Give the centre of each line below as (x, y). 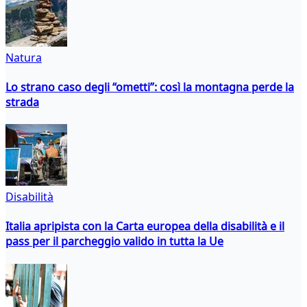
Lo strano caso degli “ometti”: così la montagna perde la (150, 87)
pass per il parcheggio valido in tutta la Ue (114, 242)
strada (22, 102)
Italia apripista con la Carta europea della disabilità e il (145, 226)
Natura (24, 57)
